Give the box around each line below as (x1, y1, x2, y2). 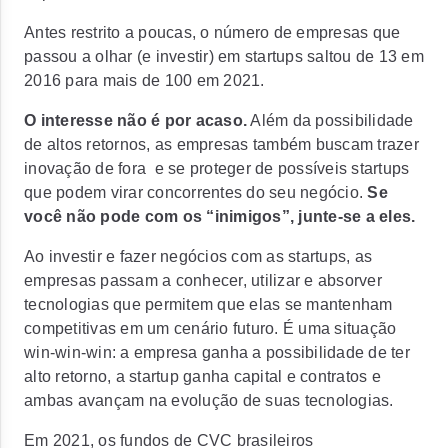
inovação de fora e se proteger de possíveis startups (24, 160, 410, 177)
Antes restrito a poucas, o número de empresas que (24, 24, 401, 41)
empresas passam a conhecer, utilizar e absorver (24, 272, 382, 289)
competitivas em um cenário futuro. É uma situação (24, 320, 397, 337)
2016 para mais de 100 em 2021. (24, 72, 265, 89)
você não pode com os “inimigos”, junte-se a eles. (24, 208, 416, 225)
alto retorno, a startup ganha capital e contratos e (24, 368, 381, 385)
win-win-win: (24, 344, 116, 361)
